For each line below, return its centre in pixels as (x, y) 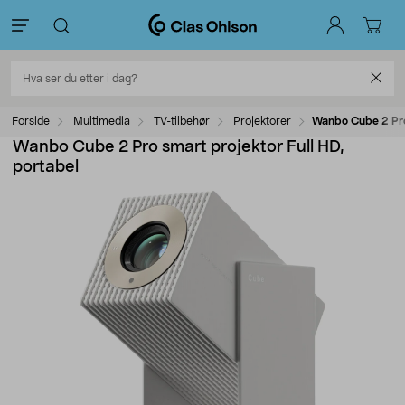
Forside (31, 121)
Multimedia (102, 121)
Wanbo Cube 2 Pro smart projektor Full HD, (179, 147)
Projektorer (262, 121)
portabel (46, 167)
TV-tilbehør (182, 121)
